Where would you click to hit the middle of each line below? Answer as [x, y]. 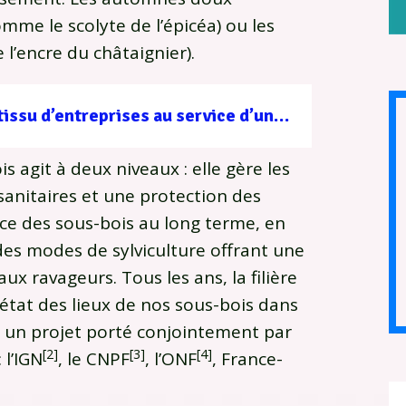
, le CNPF [94, 359]
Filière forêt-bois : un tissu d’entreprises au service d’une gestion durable [281, 116]
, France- [247, 359]
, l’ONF [171, 359]
